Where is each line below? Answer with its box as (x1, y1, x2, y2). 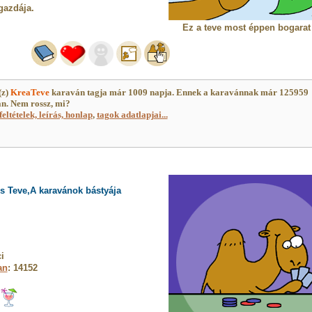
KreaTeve (10, 87, 49, 97)
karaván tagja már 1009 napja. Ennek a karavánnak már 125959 (49, 87, 309, 97)
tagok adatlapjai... (96, 109, 168, 120)
